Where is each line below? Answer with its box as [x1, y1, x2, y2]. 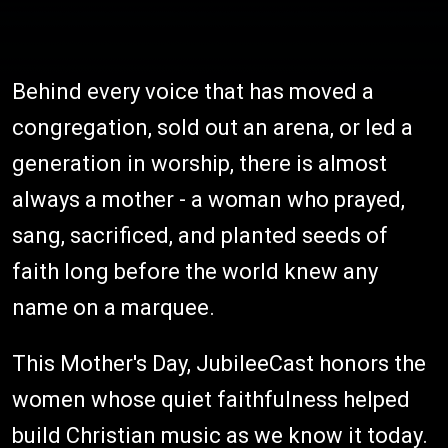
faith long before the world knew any [12, 258, 378, 284]
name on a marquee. [12, 294, 215, 320]
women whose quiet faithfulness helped [12, 386, 410, 412]
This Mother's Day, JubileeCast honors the [12, 350, 426, 376]
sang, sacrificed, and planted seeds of [12, 222, 388, 248]
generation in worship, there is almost [12, 150, 387, 176]
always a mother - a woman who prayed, [12, 186, 405, 212]
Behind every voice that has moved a [12, 78, 374, 104]
